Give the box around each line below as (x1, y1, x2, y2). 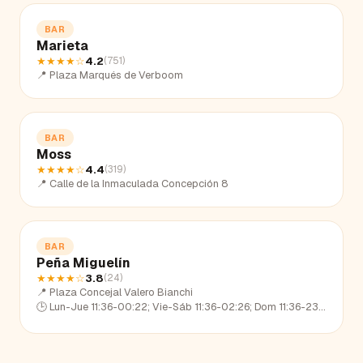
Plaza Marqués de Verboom (49, 67, 183, 82)
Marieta (36, 36, 88, 54)
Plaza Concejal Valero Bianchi (49, 284, 193, 299)
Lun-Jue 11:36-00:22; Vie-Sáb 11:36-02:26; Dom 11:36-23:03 (49, 299, 318, 314)
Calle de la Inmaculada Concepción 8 (49, 176, 228, 190)
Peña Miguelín (36, 254, 130, 271)
